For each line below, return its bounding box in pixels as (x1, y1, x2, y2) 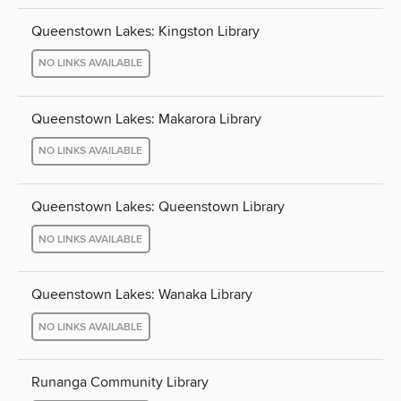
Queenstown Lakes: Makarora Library (31, 109, 261, 128)
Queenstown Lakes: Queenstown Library (31, 198, 285, 217)
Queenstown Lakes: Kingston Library (31, 21, 260, 40)
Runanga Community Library (31, 373, 209, 392)
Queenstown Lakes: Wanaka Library (31, 286, 252, 304)
